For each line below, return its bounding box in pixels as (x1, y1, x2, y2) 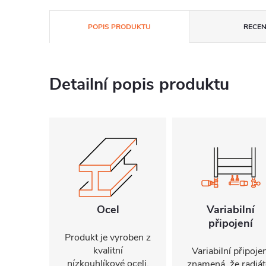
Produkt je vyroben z (65, 231, 151, 244)
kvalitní (93, 244, 123, 257)
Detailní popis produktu (49, 73, 229, 96)
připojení (208, 216, 253, 230)
